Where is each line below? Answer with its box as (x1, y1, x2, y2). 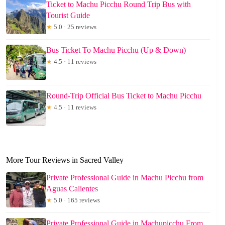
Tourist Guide (46, 11, 90, 20)
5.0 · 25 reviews (52, 23, 96, 31)
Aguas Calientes (46, 184, 98, 193)
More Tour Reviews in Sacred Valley (6, 156, 124, 165)
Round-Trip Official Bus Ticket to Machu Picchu (46, 91, 201, 100)
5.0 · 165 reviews (52, 196, 100, 204)
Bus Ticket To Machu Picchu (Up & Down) (46, 46, 186, 55)
